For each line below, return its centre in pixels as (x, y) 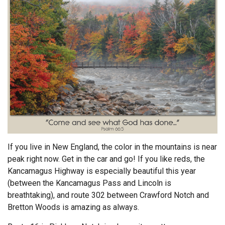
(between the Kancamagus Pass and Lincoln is (89, 183)
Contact (21, 83)
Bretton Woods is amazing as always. (73, 207)
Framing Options (36, 61)
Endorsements (33, 16)
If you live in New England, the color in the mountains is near (112, 147)
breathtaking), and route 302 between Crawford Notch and (108, 195)
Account (30, 105)
